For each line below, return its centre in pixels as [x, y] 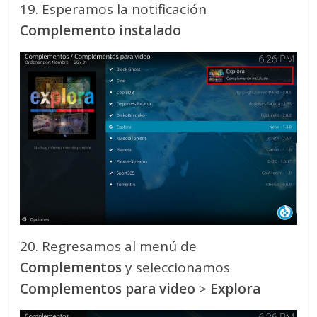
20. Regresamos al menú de [109, 247]
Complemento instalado [101, 31]
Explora [234, 289]
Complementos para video [108, 289]
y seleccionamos [176, 268]
